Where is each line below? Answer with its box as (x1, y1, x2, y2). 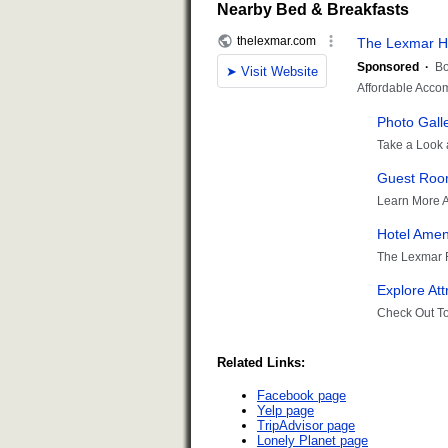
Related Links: (217, 354, 305, 370)
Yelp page (257, 402, 314, 418)
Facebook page (257, 387, 346, 403)
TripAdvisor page (257, 417, 355, 433)
